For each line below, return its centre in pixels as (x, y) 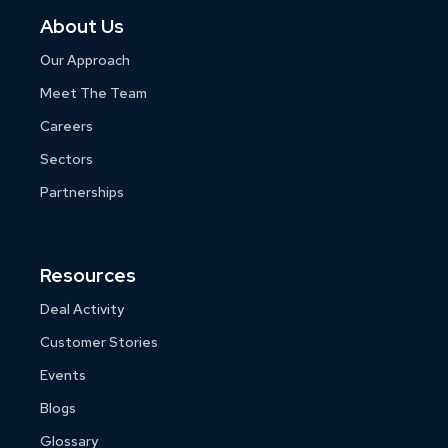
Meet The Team (93, 92)
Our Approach (85, 59)
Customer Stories (99, 342)
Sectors (66, 158)
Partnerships (82, 191)
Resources (88, 276)
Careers (66, 125)
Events (63, 375)
